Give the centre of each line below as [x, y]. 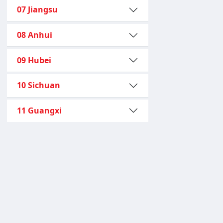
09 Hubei [34, 60]
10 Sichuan [39, 85]
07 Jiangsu [37, 10]
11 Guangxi [39, 110]
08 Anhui [35, 35]
